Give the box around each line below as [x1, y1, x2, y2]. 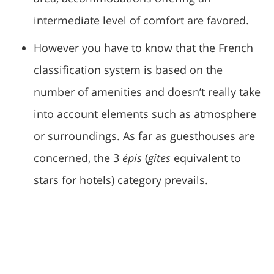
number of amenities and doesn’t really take [34, 84, 261, 99]
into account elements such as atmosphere [34, 106, 256, 121]
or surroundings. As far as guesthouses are [34, 128, 255, 143]
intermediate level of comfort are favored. [34, 13, 249, 28]
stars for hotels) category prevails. [34, 172, 208, 187]
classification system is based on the [34, 62, 223, 77]
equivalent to [171, 150, 241, 165]
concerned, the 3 [34, 150, 122, 165]
